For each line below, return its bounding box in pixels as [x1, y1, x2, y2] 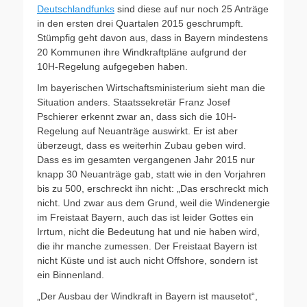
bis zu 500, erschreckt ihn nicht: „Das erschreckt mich [37, 183, 269, 194]
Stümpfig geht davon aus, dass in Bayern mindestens [37, 32, 268, 43]
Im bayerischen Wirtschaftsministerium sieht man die [37, 82, 265, 93]
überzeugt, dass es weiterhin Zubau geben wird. [37, 140, 246, 151]
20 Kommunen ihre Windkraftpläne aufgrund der [37, 47, 247, 58]
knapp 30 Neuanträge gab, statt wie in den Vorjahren [37, 169, 266, 180]
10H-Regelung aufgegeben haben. [37, 61, 188, 72]
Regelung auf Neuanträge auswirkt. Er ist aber [37, 125, 238, 136]
